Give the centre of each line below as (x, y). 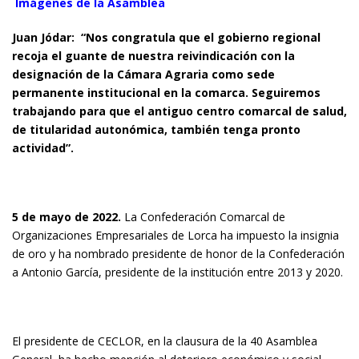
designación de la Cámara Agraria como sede (143, 74)
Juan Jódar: (46, 37)
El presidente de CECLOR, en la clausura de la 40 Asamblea (165, 341)
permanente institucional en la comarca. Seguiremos (166, 93)
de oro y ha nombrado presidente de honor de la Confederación (178, 254)
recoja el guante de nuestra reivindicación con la (153, 56)
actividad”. (43, 148)
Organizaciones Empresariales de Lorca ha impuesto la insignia (175, 235)
